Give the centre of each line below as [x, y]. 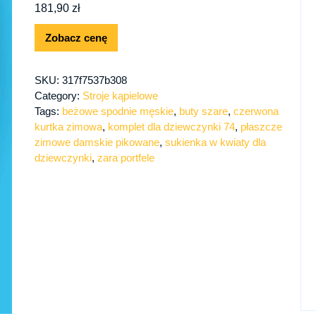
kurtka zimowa [68, 127]
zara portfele [126, 158]
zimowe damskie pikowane [97, 142]
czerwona [256, 111]
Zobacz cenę [76, 38]
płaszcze [261, 127]
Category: [58, 96]
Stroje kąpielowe [120, 96]
